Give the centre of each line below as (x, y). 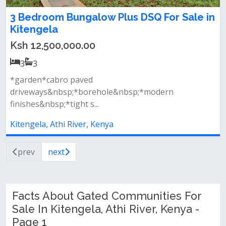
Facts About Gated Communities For (107, 196)
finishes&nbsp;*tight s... (54, 104)
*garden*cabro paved (51, 80)
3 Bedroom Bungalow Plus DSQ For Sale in (112, 17)
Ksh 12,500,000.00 (53, 45)
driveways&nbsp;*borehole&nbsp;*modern (92, 92)
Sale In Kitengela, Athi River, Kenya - (106, 209)
